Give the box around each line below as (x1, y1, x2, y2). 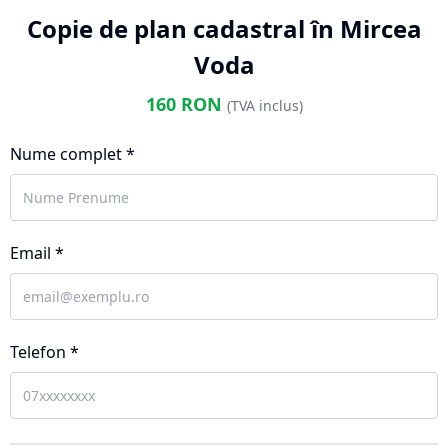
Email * (10, 242, 64, 264)
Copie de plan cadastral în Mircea (26, 12, 422, 45)
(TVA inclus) (226, 96, 303, 115)
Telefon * (10, 341, 79, 363)
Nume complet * (10, 143, 135, 165)
